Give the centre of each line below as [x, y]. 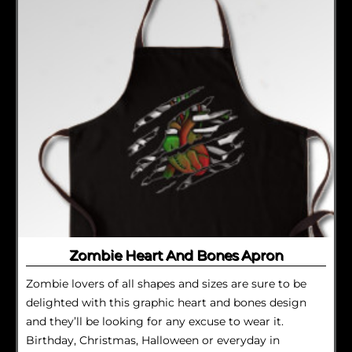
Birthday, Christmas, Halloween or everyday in [153, 341]
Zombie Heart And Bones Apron [176, 255]
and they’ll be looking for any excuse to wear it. [155, 322]
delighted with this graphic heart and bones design [166, 303]
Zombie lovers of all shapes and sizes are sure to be [166, 284]
